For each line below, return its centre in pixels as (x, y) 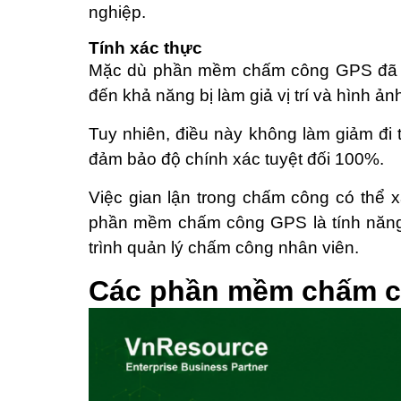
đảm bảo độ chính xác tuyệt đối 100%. (239, 159)
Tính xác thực (145, 48)
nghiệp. (117, 12)
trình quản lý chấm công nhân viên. (224, 247)
